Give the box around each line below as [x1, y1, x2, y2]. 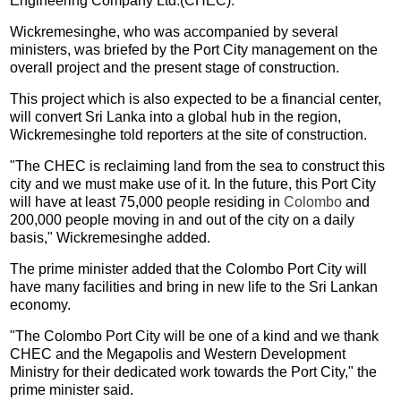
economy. [10, 296, 72, 312]
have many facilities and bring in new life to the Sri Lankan [10, 278, 379, 294]
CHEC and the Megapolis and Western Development [10, 346, 346, 362]
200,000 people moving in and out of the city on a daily [10, 211, 355, 227]
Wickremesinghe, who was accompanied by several [10, 23, 339, 39]
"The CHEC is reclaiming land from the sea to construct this [10, 158, 386, 174]
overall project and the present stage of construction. [10, 59, 340, 75]
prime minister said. [10, 381, 134, 397]
